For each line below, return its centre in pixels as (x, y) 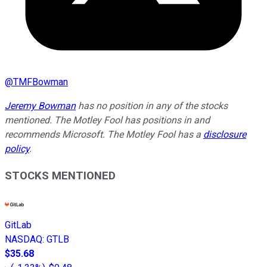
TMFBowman (41, 82)
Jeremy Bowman (40, 105)
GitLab (18, 225)
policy (17, 148)
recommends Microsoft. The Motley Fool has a (104, 134)
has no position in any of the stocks (152, 105)
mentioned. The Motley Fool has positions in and (107, 120)
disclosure (225, 134)
